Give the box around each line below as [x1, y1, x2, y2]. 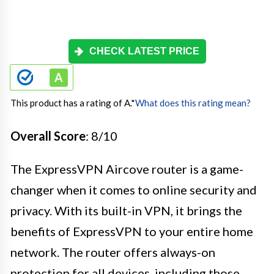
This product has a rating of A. [10, 97, 131, 108]
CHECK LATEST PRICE [89, 45, 199, 56]
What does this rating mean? [135, 97, 251, 108]
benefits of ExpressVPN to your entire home [10, 223, 253, 239]
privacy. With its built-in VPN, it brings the [10, 202, 242, 218]
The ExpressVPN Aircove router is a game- [10, 161, 243, 176]
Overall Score [10, 128, 86, 143]
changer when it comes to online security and [10, 182, 257, 197]
